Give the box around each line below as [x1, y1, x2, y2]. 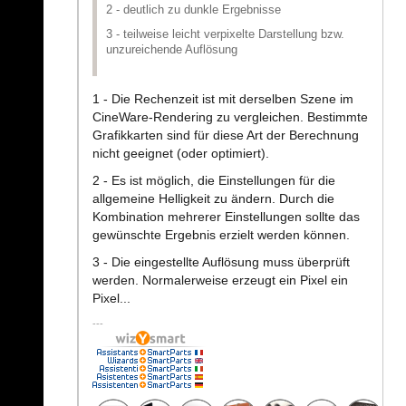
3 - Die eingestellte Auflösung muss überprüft [92, 255, 350, 270]
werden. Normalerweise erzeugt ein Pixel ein [92, 273, 348, 288]
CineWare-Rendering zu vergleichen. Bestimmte [92, 110, 368, 125]
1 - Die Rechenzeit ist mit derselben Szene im [92, 92, 353, 107]
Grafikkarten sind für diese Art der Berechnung [92, 128, 359, 143]
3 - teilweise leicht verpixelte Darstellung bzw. [106, 28, 344, 42]
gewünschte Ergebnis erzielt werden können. [92, 227, 350, 243]
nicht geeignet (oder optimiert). [92, 146, 269, 161]
